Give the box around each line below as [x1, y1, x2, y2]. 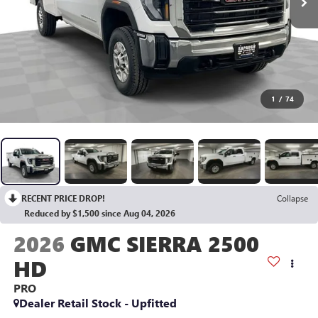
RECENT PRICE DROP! [21, 192, 105, 204]
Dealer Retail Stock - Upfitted [18, 295, 177, 311]
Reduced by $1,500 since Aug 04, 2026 [24, 207, 175, 219]
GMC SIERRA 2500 [70, 229, 259, 258]
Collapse [277, 192, 308, 204]
